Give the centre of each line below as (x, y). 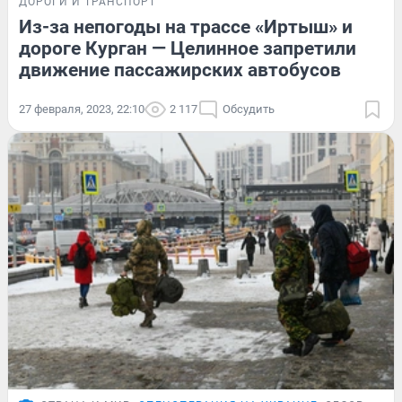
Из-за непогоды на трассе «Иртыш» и (186, 26)
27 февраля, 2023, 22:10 (82, 109)
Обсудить (249, 109)
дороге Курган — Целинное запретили (188, 48)
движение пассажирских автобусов (180, 70)
